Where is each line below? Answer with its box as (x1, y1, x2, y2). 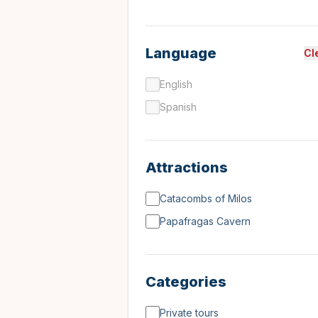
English (160, 78, 192, 90)
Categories (146, 273, 226, 290)
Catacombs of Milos (160, 192, 252, 204)
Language (146, 45, 216, 62)
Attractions (146, 159, 228, 176)
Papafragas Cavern (160, 215, 251, 227)
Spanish (160, 101, 197, 113)
